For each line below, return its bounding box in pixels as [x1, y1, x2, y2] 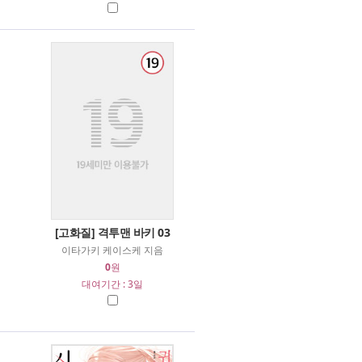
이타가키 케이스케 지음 [61, 243, 163, 257]
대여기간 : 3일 [82, 277, 143, 291]
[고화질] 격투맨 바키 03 [54, 225, 170, 240]
